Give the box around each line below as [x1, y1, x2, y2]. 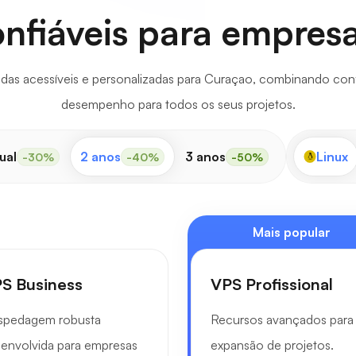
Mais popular [252, 224, 331, 240]
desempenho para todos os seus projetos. [60, 96, 296, 112]
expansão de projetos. [211, 337, 334, 353]
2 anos [79, 149, 121, 164]
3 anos [184, 149, 226, 164]
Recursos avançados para [211, 311, 354, 327]
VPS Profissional [211, 274, 333, 294]
